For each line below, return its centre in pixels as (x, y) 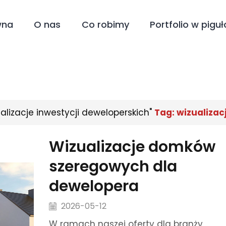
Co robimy (105, 24)
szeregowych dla (113, 166)
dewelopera (94, 186)
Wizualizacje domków (132, 147)
